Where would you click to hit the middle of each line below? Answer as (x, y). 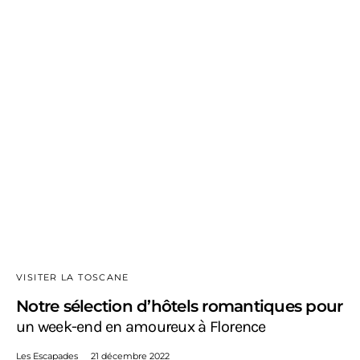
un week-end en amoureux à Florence (141, 327)
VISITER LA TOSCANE (73, 278)
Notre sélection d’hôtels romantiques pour (180, 307)
